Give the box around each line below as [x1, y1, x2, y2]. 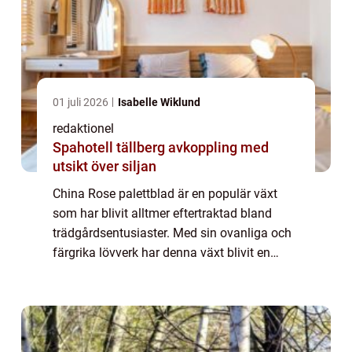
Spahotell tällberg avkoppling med [53, 139, 168, 156]
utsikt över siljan [53, 158, 156, 175]
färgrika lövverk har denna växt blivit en [53, 245, 270, 261]
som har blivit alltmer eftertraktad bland [53, 206, 272, 222]
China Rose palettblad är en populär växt [53, 186, 277, 202]
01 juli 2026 [53, 96, 111, 109]
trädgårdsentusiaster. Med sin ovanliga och [53, 225, 291, 241]
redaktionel [53, 121, 114, 137]
